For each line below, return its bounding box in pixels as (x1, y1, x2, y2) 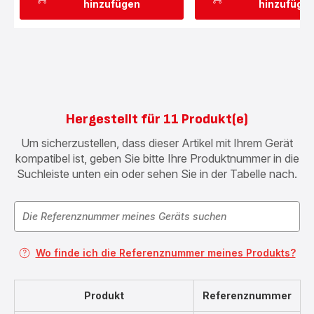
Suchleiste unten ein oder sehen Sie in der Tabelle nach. (17, 167, 297, 181)
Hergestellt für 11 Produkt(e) (66, 111, 248, 128)
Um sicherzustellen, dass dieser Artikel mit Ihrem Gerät (21, 136, 293, 150)
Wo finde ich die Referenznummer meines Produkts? (35, 247, 296, 259)
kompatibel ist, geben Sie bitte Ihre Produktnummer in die (15, 151, 299, 165)
